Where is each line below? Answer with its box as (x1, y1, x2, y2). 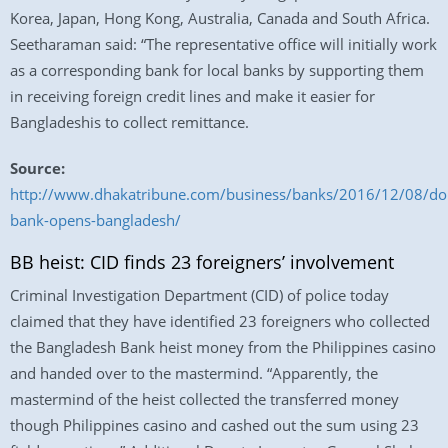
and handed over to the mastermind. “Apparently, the (10, 363, 378, 383)
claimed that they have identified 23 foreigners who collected (10, 311, 430, 331)
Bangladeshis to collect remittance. (10, 112, 249, 132)
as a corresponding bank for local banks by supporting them (10, 60, 424, 80)
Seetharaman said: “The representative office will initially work (10, 34, 437, 54)
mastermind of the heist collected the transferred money (10, 389, 399, 409)
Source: (10, 158, 65, 178)
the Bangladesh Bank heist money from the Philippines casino (10, 337, 436, 357)
